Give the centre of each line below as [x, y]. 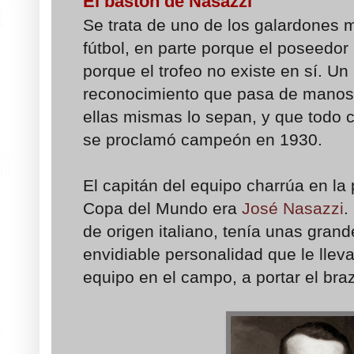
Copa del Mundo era [160, 209]
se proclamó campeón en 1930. [203, 140]
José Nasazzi [290, 209]
